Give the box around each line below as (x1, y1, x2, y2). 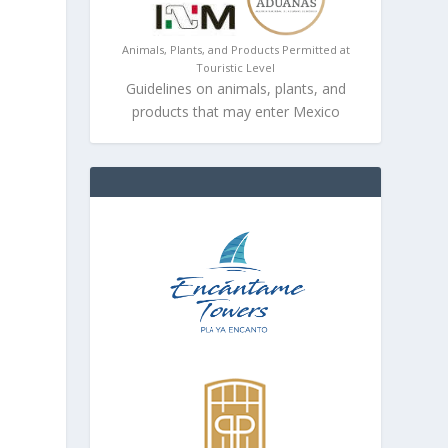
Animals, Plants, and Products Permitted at (121, 42, 350, 57)
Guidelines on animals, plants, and (125, 79, 346, 98)
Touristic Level (196, 60, 276, 75)
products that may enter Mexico (131, 102, 340, 121)
